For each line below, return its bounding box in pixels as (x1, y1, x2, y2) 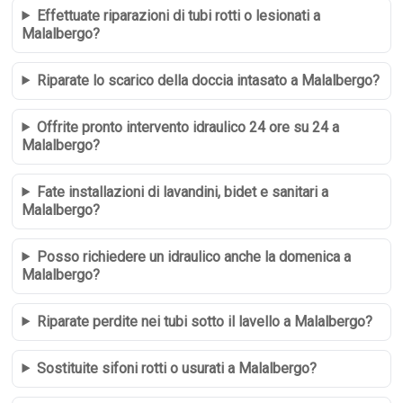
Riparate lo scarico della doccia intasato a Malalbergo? (37, 71, 381, 89)
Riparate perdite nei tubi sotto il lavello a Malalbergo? (37, 312, 373, 330)
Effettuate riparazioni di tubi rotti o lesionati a (37, 6, 321, 24)
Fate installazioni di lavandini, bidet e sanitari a (37, 183, 329, 201)
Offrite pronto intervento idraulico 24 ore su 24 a (37, 118, 340, 136)
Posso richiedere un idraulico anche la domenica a (37, 247, 352, 265)
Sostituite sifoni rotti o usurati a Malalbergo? (37, 359, 318, 377)
